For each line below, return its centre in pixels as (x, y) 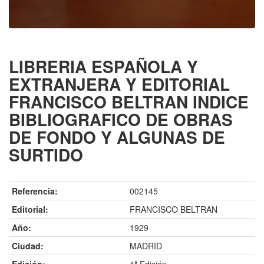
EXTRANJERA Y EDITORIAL (119, 84)
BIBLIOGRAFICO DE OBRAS (121, 120)
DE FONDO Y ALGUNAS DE (117, 137)
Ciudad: (28, 246)
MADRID (146, 246)
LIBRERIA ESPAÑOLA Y (103, 67)
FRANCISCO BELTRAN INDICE (129, 102)
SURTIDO (46, 155)
